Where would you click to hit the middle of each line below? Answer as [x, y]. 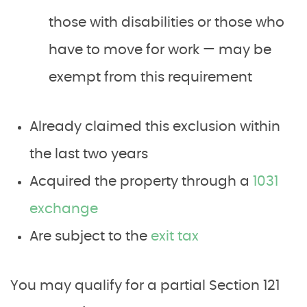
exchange [64, 209]
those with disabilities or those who [167, 22]
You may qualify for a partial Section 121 [145, 285]
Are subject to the [90, 236]
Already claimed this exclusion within [155, 126]
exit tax [175, 236]
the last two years [89, 154]
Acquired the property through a [141, 181]
